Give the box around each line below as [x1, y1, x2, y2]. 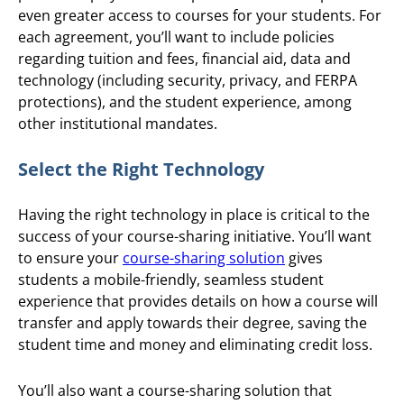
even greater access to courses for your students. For [18, 5, 381, 25]
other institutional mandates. [18, 113, 217, 133]
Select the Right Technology [18, 157, 264, 182]
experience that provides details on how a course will [18, 291, 378, 312]
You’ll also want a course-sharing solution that [18, 380, 332, 400]
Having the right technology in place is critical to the [18, 205, 370, 225]
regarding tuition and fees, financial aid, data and [18, 48, 351, 69]
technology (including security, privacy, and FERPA [18, 69, 357, 90]
